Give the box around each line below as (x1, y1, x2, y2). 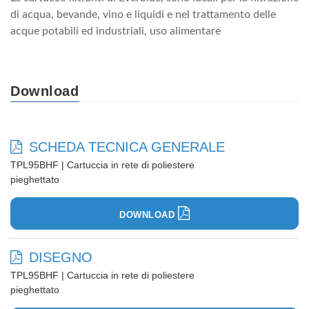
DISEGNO (29, 249, 92, 265)
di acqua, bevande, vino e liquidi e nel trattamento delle (10, 8, 276, 20)
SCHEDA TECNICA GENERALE (29, 139, 225, 154)
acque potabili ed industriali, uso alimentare (10, 25, 221, 37)
